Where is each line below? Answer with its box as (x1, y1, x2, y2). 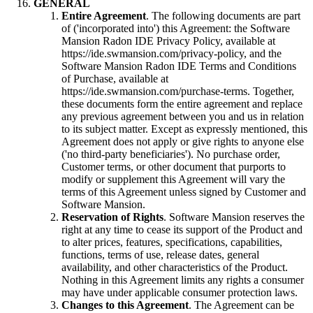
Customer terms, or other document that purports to (61, 161, 286, 173)
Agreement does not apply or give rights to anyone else (61, 136, 304, 148)
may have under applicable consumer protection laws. (61, 286, 298, 299)
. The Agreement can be (189, 299, 294, 312)
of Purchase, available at (61, 73, 168, 85)
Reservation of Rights (61, 211, 163, 224)
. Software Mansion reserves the (163, 211, 305, 224)
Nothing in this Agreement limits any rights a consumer (61, 274, 304, 286)
